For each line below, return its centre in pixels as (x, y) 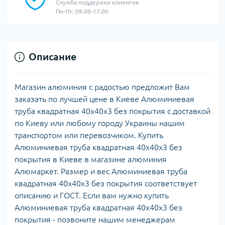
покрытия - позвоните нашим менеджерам (95, 219)
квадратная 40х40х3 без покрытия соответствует (106, 183)
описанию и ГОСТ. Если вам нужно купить (92, 195)
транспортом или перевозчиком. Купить (89, 135)
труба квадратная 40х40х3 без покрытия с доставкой (113, 111)
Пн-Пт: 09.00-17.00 (82, 11)
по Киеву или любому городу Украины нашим (100, 123)
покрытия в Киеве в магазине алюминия (91, 159)
